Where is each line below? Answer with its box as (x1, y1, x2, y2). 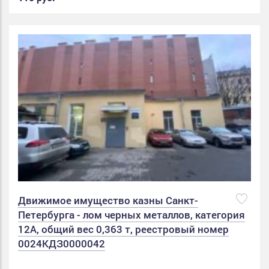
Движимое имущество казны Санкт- (18, 193, 198, 208)
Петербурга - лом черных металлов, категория (18, 208, 245, 222)
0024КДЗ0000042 (18, 237, 105, 251)
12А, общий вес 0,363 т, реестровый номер (18, 222, 229, 237)
